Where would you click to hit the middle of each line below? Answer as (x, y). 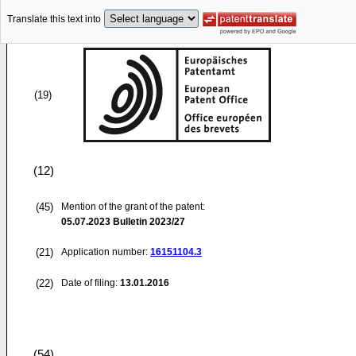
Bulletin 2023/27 (148, 222)
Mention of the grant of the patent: (133, 207)
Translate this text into (54, 19)
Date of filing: (89, 283)
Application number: (106, 252)
